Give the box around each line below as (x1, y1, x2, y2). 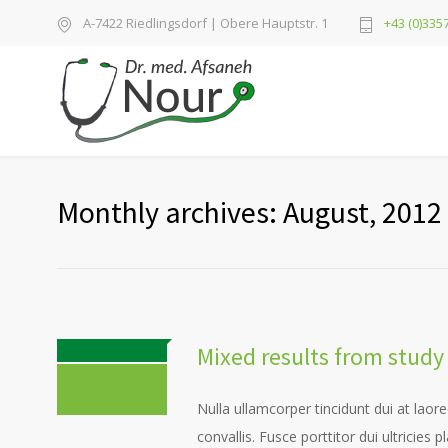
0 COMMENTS (74, 380, 150, 397)
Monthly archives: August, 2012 (57, 193, 442, 231)
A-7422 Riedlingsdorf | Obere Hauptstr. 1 (83, 14, 328, 32)
